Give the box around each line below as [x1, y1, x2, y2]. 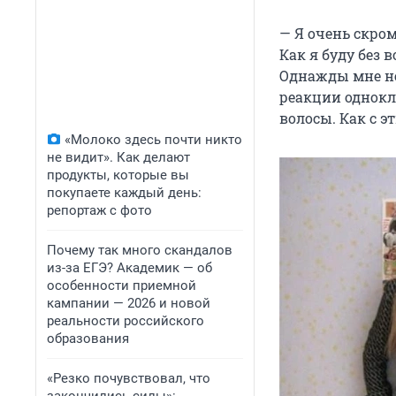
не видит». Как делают [47, 149, 190, 165]
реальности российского [47, 313, 204, 329]
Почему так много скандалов [47, 242, 232, 258]
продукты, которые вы [47, 167, 189, 183]
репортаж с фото [47, 202, 152, 218]
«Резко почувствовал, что [47, 370, 210, 386]
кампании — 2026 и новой [47, 295, 210, 311]
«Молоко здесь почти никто [65, 132, 242, 148]
